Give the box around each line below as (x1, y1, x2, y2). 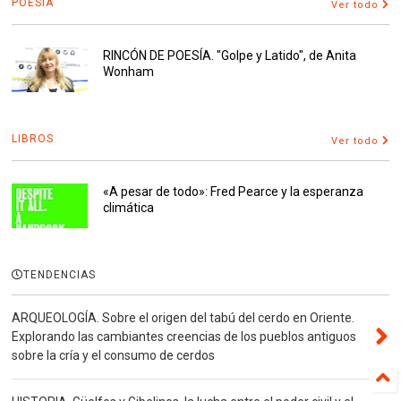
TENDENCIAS (23, 268, 97, 281)
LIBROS (12, 132, 55, 145)
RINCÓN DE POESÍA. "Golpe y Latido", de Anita (102, 47, 356, 63)
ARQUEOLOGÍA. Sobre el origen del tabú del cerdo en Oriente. (12, 310, 355, 325)
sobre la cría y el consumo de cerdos (12, 347, 216, 363)
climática (102, 200, 154, 215)
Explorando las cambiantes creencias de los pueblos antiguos (12, 328, 357, 344)
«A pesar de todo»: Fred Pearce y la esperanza (102, 183, 363, 199)
